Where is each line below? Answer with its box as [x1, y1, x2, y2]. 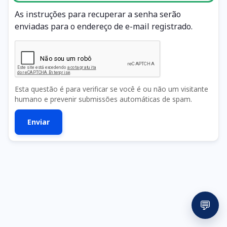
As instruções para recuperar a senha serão [15, 8, 181, 20]
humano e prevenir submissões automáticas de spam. [15, 94, 192, 104]
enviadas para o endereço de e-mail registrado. [15, 20, 193, 32]
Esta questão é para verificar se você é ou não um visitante [15, 84, 208, 94]
